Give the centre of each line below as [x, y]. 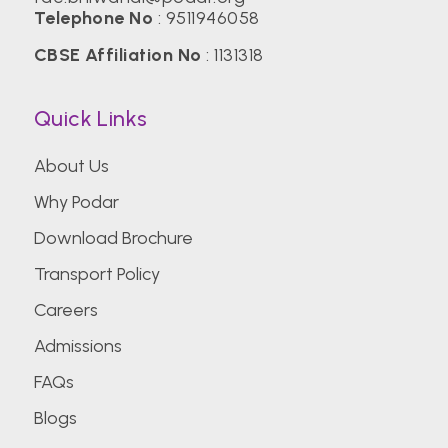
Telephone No [93, 18]
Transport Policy [96, 274]
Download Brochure [113, 238]
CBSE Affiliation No [117, 55]
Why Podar [76, 202]
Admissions [77, 346]
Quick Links [90, 119]
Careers [65, 310]
